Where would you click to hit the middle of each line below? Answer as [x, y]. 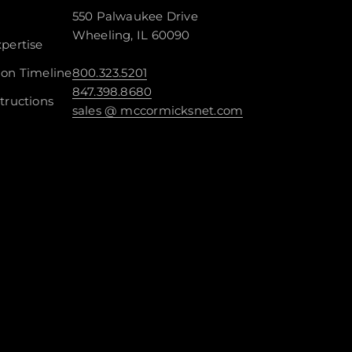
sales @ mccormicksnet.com [158, 110]
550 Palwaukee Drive [135, 16]
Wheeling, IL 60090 [131, 35]
